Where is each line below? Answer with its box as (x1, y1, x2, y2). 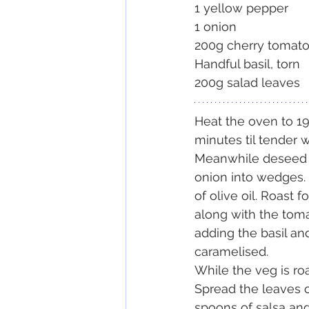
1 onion (195, 19, 237, 34)
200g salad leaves (195, 75, 300, 90)
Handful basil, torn (195, 57, 300, 72)
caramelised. (195, 244, 272, 259)
